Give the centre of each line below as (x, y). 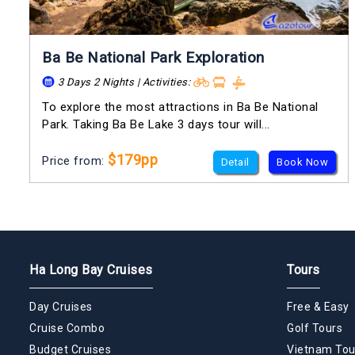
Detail (235, 162)
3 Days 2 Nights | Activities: (124, 82)
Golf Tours (315, 328)
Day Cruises (61, 307)
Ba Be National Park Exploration (153, 57)
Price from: (75, 161)
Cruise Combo (67, 328)
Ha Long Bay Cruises (91, 270)
